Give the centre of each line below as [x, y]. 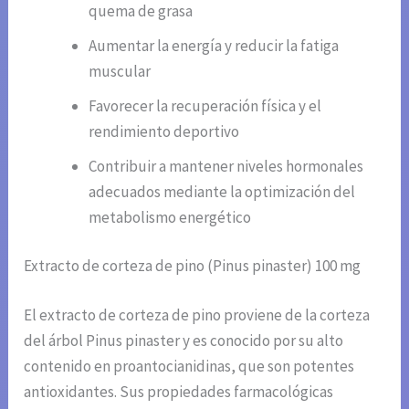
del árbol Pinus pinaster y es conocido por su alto [184, 340]
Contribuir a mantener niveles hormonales [226, 166]
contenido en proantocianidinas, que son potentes [189, 366]
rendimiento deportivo [164, 131]
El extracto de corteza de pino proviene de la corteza [197, 315]
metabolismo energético [170, 217]
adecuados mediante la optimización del [222, 191]
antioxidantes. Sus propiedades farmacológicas [179, 391]
